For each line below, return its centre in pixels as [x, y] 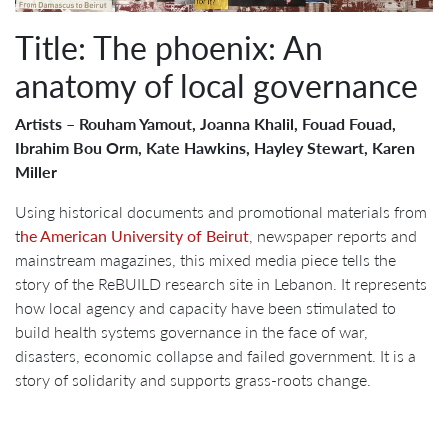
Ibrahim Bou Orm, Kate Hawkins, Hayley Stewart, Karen [215, 148]
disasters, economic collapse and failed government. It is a [215, 356]
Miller [36, 172]
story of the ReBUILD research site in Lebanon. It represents [221, 284]
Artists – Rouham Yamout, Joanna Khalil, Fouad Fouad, [205, 124]
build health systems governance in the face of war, [191, 332]
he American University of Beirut [134, 236]
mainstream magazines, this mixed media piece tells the [205, 260]
